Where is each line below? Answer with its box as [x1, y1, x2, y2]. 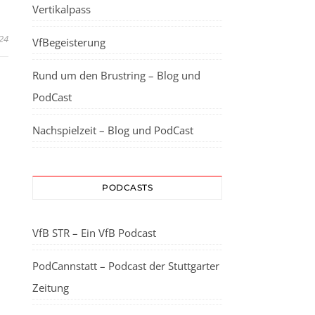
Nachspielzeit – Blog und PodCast [32, 123, 193, 137]
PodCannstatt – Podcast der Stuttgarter [32, 259, 219, 273]
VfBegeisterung [32, 35, 105, 49]
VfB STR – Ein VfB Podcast [32, 226, 156, 240]
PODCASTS [102, 182, 153, 193]
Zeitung [32, 281, 69, 295]
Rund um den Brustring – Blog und [32, 68, 200, 82]
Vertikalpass [32, 2, 91, 16]
